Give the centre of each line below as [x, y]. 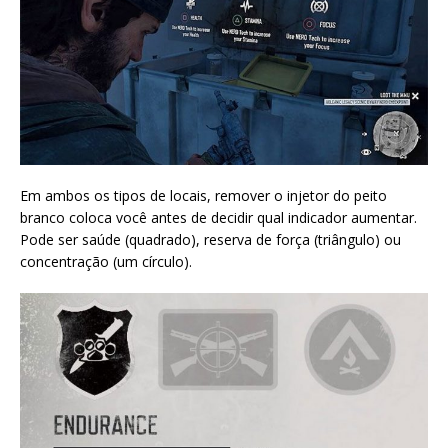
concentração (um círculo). [106, 261]
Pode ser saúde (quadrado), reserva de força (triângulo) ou [210, 239]
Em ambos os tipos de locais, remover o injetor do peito [203, 195]
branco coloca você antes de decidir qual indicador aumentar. [218, 217]
